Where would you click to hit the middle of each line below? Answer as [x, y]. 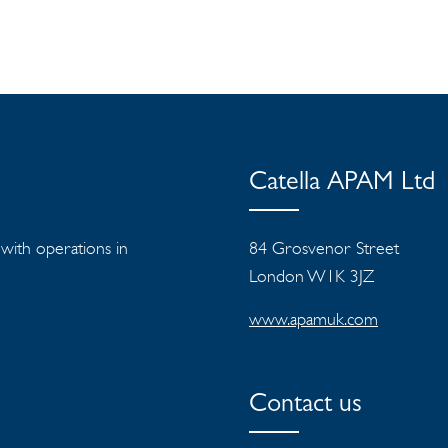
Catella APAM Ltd [342, 184]
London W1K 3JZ [311, 276]
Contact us [305, 406]
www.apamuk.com [313, 319]
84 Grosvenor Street [324, 248]
